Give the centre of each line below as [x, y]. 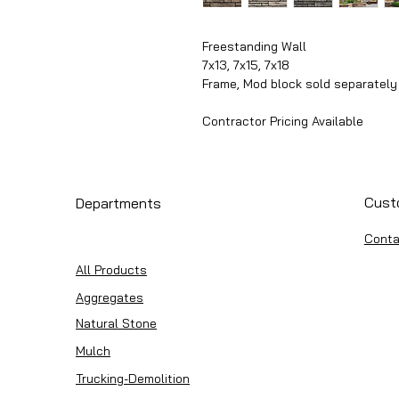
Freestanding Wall [254, 46]
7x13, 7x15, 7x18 [246, 65]
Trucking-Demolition [133, 379]
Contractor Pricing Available [283, 121]
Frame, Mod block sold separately [300, 84]
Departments [118, 203]
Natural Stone [116, 323]
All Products [111, 270]
